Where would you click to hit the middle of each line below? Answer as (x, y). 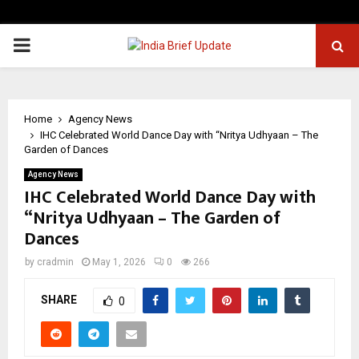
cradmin (55, 262)
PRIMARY (53, 45)
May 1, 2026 (119, 262)
